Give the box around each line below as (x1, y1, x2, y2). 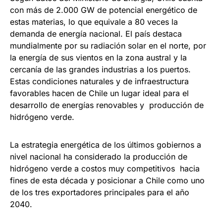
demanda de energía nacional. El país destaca (10, 29, 182, 39)
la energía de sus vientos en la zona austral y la (10, 53, 187, 63)
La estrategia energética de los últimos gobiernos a (10, 140, 201, 150)
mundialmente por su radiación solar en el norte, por (10, 41, 206, 51)
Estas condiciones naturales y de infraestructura (10, 76, 189, 87)
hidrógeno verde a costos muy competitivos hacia (10, 164, 200, 174)
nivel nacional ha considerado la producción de (10, 152, 187, 162)
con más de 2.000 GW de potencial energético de (10, 5, 197, 15)
